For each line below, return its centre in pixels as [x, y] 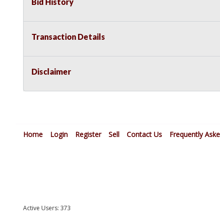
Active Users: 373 [47, 208]
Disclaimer [51, 72]
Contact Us [144, 135]
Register [88, 135]
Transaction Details [68, 37]
